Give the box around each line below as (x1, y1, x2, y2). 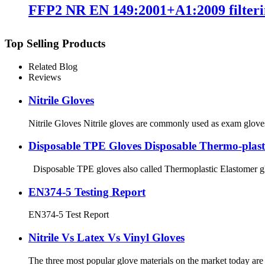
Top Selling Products (5, 37, 105, 50)
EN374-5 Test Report (28, 209, 109, 220)
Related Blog (28, 62, 77, 72)
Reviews (28, 72, 61, 83)
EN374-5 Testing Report (28, 185, 146, 198)
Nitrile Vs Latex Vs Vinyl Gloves (28, 231, 185, 244)
